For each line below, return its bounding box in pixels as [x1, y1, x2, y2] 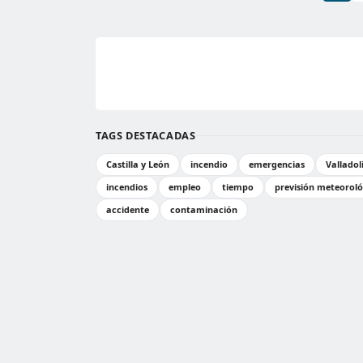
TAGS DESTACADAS [96, 128, 196, 143]
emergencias [249, 158, 305, 170]
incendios [106, 181, 147, 193]
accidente [106, 203, 149, 216]
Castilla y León [106, 158, 169, 170]
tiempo [222, 181, 254, 193]
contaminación [170, 203, 237, 216]
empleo [169, 181, 201, 193]
